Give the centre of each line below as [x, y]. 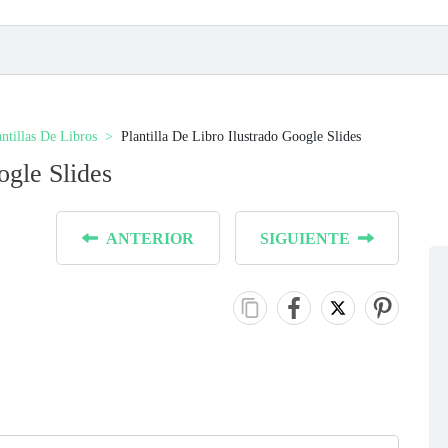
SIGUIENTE [305, 238]
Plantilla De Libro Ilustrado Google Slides [241, 136]
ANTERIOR [150, 238]
